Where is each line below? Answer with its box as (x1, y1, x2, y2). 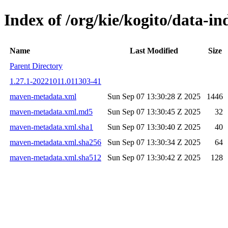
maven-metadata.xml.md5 (10, 107, 93, 116)
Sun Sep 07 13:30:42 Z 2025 (107, 153, 201, 162)
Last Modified (130, 46, 178, 55)
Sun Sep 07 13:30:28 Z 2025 (107, 92, 201, 101)
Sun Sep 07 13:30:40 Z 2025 (107, 122, 201, 131)
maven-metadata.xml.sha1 (10, 122, 93, 131)
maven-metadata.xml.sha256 (10, 137, 101, 147)
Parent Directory (10, 61, 63, 70)
